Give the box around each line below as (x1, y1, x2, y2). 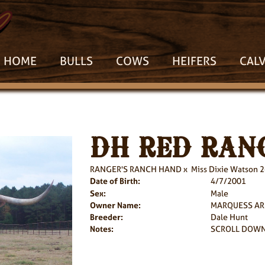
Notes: (89, 223, 114, 234)
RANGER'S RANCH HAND (89, 163, 182, 174)
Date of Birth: (89, 175, 140, 186)
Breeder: (89, 211, 123, 222)
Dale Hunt (210, 211, 248, 222)
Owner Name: (89, 199, 141, 211)
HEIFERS (172, 53, 216, 69)
